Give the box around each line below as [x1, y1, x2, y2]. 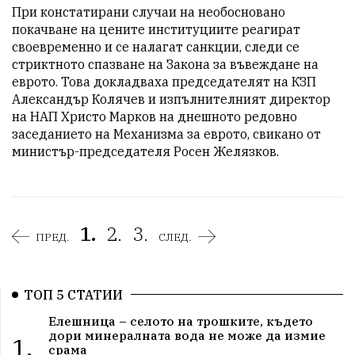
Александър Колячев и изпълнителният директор [12, 90, 330, 107]
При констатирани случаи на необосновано [12, 3, 285, 20]
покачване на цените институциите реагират [12, 21, 300, 37]
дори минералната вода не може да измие [48, 327, 326, 344]
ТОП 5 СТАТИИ [24, 286, 123, 303]
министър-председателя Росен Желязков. [12, 143, 279, 159]
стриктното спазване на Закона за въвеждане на [12, 55, 319, 72]
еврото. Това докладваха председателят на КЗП [12, 73, 316, 90]
